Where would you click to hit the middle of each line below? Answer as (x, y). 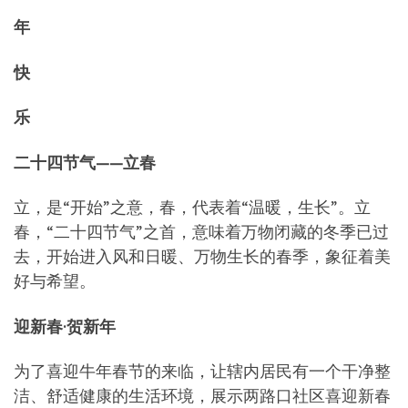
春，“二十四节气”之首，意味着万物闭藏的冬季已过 (201, 232)
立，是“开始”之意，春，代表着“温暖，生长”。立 (192, 208)
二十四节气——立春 (85, 162)
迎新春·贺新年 (65, 326)
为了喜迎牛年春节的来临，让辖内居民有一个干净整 (202, 372)
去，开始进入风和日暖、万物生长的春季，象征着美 (202, 257)
